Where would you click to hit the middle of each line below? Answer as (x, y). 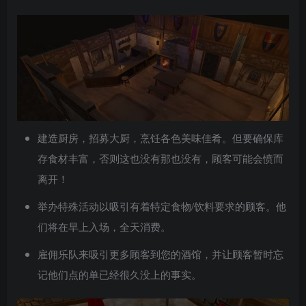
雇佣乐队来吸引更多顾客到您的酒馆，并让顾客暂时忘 (161, 253)
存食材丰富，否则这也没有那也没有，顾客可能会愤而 (161, 158)
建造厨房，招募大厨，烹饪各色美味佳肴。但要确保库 (161, 137)
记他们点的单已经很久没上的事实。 (120, 274)
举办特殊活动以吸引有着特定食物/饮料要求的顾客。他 (162, 206)
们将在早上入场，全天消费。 (104, 226)
